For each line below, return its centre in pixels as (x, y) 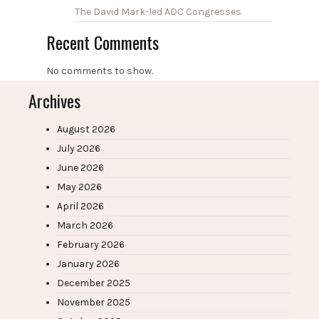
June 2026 (80, 168)
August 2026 (86, 130)
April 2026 (80, 206)
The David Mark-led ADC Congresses (158, 12)
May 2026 (79, 187)
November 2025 (94, 303)
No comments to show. (100, 71)
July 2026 (79, 149)
